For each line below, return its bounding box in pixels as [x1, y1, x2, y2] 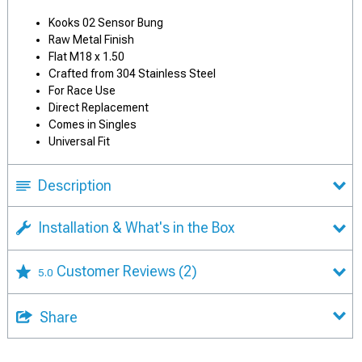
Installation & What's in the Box [38, 219, 234, 237]
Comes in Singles [48, 118, 137, 132]
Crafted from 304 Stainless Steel [48, 67, 216, 81]
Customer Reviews [57, 263, 179, 280]
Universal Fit [48, 135, 110, 149]
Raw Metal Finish [48, 33, 134, 47]
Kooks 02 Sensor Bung [48, 16, 163, 30]
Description [38, 177, 112, 195]
